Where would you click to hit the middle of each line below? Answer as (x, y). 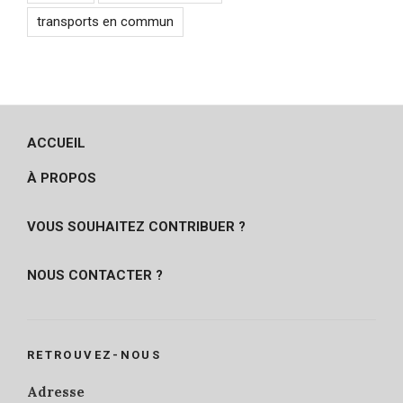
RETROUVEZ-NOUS (94, 355)
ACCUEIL (56, 143)
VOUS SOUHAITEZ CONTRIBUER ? (136, 226)
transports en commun (105, 21)
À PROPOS (62, 178)
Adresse (56, 391)
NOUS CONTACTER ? (95, 275)
